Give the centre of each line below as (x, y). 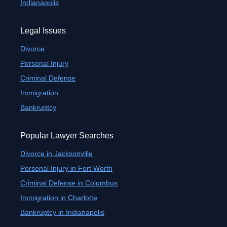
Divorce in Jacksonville (56, 154)
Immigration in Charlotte (59, 198)
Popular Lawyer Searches (67, 136)
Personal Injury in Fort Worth (66, 168)
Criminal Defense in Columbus (69, 183)
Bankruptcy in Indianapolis (62, 212)
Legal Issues (43, 31)
